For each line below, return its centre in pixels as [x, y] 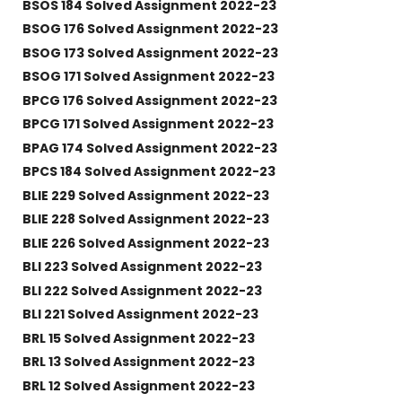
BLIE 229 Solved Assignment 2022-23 [145, 195]
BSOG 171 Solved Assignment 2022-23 [148, 77]
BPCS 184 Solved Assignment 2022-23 [149, 172]
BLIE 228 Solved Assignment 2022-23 [145, 219]
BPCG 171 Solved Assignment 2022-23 [148, 124]
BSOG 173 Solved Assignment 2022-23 [150, 52]
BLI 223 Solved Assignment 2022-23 [142, 267]
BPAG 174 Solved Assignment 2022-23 [149, 148]
